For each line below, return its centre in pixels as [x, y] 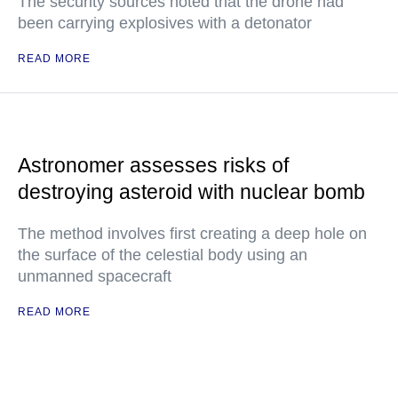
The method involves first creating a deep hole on [192, 234]
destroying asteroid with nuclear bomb [191, 192]
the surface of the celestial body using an [163, 255]
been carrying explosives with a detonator [165, 23]
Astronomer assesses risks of [153, 165]
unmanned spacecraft [95, 276]
